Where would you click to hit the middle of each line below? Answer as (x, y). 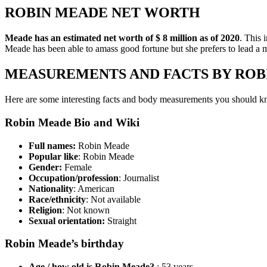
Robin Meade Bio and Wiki (72, 122)
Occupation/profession (74, 178)
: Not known (86, 210)
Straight (121, 221)
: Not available (113, 199)
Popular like (53, 156)
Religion (45, 210)
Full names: (52, 145)
